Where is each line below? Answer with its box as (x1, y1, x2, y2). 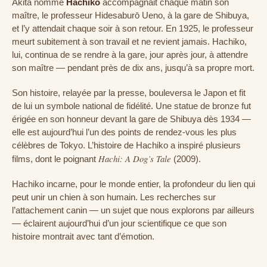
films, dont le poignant (12, 154, 98, 164)
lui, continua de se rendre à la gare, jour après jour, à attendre (12, 49, 248, 60)
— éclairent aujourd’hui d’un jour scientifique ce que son (12, 218, 226, 228)
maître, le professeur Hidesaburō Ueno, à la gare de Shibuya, (12, 10, 249, 20)
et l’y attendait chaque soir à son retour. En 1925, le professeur (12, 23, 253, 33)
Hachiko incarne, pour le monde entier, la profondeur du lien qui (12, 179, 255, 189)
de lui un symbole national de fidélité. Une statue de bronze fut (12, 101, 251, 111)
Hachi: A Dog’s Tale (98, 152, 171, 164)
